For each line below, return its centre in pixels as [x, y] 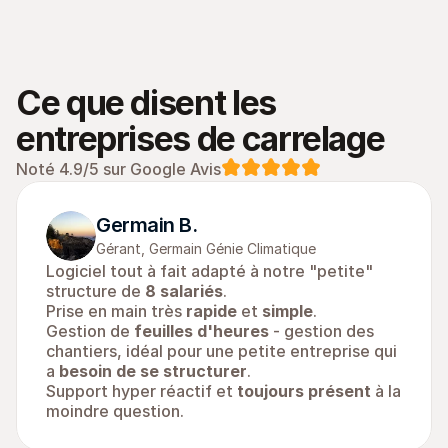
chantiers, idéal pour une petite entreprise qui [221, 351]
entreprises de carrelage [200, 138]
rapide [211, 311]
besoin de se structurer [153, 371]
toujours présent [304, 391]
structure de [95, 291]
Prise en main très [116, 311]
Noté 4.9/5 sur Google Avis [118, 169]
